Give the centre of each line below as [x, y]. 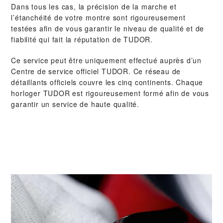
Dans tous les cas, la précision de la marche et [94, 7]
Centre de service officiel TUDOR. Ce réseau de [96, 71]
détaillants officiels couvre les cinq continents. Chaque [107, 82]
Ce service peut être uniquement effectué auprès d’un [107, 60]
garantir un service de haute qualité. [75, 104]
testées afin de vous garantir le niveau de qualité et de [108, 29]
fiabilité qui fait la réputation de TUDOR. [82, 40]
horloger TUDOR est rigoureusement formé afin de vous [110, 93]
